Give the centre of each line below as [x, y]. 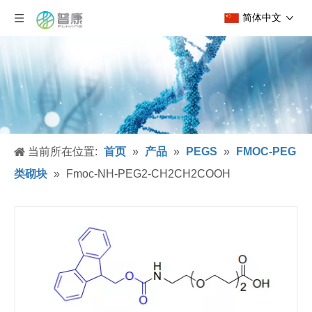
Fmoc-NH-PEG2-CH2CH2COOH [148, 174]
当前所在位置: [63, 151]
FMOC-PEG [266, 151]
